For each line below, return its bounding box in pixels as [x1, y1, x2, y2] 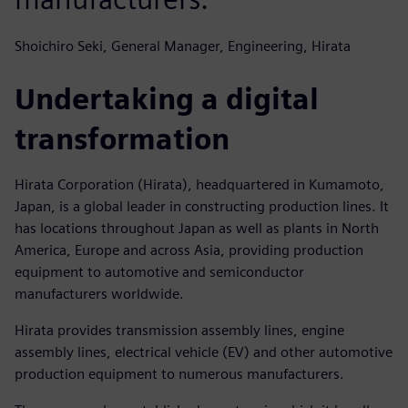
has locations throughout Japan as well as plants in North [15, 219, 379, 237]
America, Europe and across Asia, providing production [15, 240, 363, 259]
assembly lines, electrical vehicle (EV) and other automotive [15, 342, 393, 361]
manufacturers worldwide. [15, 284, 184, 302]
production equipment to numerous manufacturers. [15, 364, 344, 382]
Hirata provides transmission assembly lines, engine [15, 321, 344, 339]
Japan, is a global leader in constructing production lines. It [15, 197, 389, 215]
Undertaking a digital [15, 80, 319, 117]
